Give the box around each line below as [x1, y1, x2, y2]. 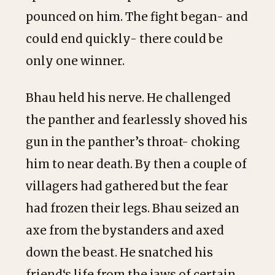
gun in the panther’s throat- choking [26, 135, 240, 149]
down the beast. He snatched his [26, 246, 213, 260]
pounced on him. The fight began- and [26, 10, 248, 24]
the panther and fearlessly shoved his [26, 113, 247, 127]
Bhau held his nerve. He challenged [26, 91, 231, 105]
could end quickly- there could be [26, 32, 223, 46]
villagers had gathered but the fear [26, 179, 228, 193]
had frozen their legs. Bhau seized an [26, 201, 239, 215]
